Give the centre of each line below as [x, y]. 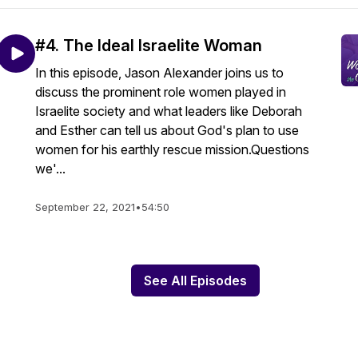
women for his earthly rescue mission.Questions [172, 149]
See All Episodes [195, 280]
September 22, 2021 [85, 207]
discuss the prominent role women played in [161, 92]
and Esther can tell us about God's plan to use [167, 130]
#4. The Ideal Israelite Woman [149, 46]
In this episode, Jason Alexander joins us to [159, 73]
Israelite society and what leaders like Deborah [169, 111]
